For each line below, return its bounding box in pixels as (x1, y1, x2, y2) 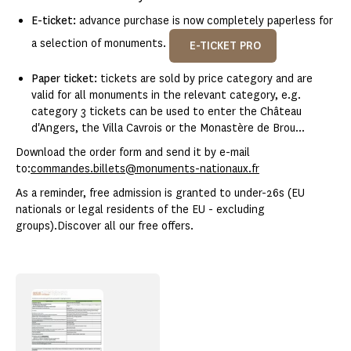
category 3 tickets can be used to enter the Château (31, 104, 302, 120)
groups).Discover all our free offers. (16, 219, 194, 234)
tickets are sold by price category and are (100, 71, 313, 87)
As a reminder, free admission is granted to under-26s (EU (16, 186, 305, 201)
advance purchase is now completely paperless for (76, 13, 333, 29)
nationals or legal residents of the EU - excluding (16, 202, 265, 218)
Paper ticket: (31, 71, 100, 87)
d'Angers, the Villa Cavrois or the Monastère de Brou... (31, 121, 305, 136)
